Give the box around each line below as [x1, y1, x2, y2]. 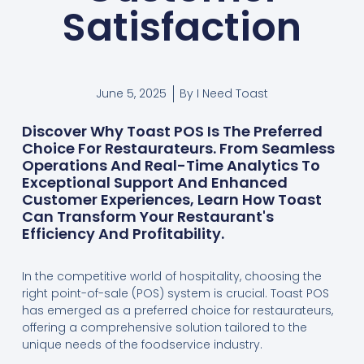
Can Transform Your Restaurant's [21, 206, 274, 227]
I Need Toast [193, 84, 268, 102]
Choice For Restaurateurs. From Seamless [21, 138, 335, 159]
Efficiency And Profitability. [21, 223, 224, 245]
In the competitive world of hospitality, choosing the [21, 267, 322, 284]
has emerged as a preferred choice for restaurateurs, [21, 301, 333, 318]
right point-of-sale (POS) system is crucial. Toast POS [21, 284, 329, 301]
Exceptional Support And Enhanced [21, 172, 288, 193]
